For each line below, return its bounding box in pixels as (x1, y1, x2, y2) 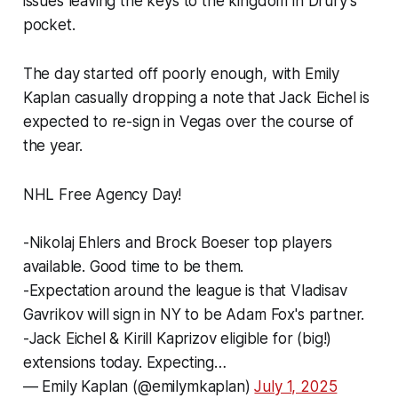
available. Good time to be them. (22, 258, 244, 276)
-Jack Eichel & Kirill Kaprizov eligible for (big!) (22, 330, 332, 348)
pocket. (22, 16, 76, 35)
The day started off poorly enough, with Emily (22, 65, 340, 84)
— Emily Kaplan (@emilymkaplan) (22, 378, 255, 396)
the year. (22, 137, 84, 155)
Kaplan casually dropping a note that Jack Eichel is (22, 89, 370, 107)
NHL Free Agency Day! (22, 186, 182, 204)
